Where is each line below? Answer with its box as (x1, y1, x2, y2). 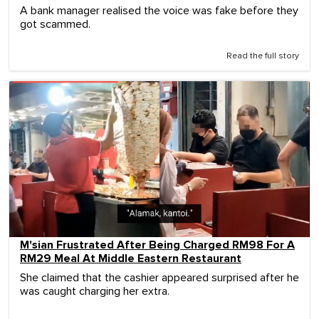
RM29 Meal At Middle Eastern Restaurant (20, 251, 241, 266)
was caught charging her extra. (20, 285, 169, 297)
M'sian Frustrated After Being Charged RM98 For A (20, 237, 295, 252)
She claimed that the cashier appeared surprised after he (20, 271, 299, 283)
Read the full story (226, 51, 299, 61)
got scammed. (20, 18, 90, 30)
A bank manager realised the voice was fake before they (20, 4, 298, 16)
